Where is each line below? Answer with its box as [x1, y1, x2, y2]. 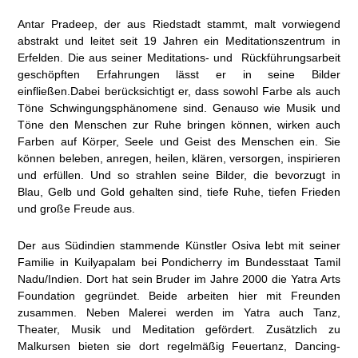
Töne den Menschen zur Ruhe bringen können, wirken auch [18, 118, 340, 132]
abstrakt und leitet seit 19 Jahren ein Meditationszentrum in [18, 34, 340, 48]
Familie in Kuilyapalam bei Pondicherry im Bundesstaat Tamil [18, 255, 340, 268]
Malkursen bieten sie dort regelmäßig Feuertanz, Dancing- [18, 339, 340, 352]
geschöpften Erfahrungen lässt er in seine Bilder [18, 68, 340, 82]
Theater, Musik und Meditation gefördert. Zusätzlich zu [18, 322, 340, 336]
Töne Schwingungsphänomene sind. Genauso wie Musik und [18, 101, 340, 115]
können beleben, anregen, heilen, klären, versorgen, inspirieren [18, 152, 340, 165]
